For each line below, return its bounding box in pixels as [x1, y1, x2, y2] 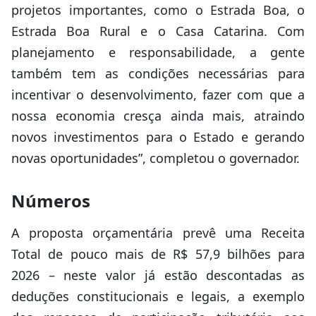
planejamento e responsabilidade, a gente [11, 44, 305, 61]
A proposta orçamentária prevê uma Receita [11, 224, 305, 241]
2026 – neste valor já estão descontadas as [11, 267, 305, 284]
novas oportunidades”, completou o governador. [11, 150, 300, 166]
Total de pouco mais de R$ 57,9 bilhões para [11, 245, 305, 262]
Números [11, 189, 90, 212]
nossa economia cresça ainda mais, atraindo [11, 107, 305, 124]
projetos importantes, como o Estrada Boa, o [11, 1, 305, 18]
